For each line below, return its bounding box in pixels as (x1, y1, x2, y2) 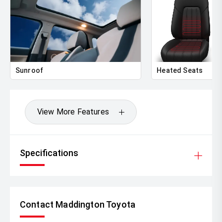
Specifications (20, 148, 78, 159)
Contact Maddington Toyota (20, 199, 135, 210)
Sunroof (15, 66, 44, 75)
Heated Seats (157, 66, 203, 75)
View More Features (37, 107, 109, 117)
